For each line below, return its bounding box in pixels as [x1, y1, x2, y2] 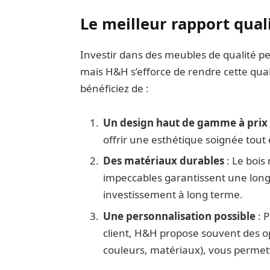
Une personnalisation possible [102, 209, 256, 223]
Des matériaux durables [102, 154, 224, 168]
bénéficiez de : [80, 81, 149, 96]
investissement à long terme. [102, 187, 243, 202]
